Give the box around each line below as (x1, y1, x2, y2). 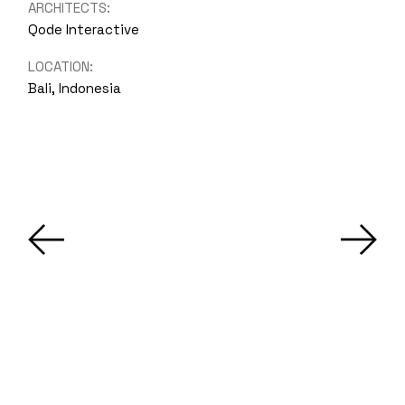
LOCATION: (28, 58, 94, 76)
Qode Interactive (28, 21, 140, 39)
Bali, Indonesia (28, 80, 122, 98)
